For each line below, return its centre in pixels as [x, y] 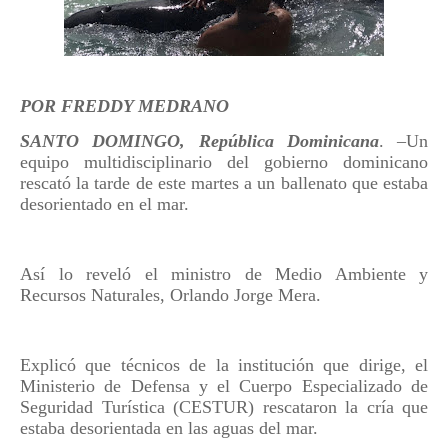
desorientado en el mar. [104, 204]
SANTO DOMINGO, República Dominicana [199, 141]
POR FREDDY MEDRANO [124, 106]
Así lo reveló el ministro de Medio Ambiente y [224, 274]
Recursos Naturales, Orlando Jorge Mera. [170, 295]
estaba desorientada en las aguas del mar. [169, 428]
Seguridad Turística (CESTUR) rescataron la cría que [224, 407]
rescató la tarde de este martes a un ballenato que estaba [224, 183]
